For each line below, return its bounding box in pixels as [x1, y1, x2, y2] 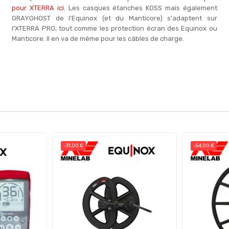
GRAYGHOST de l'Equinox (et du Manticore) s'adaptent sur [12, 14, 217, 22]
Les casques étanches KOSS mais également [65, 4, 217, 12]
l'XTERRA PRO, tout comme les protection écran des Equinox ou [12, 25, 217, 32]
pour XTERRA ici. [12, 4, 65, 12]
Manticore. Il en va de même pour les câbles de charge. [12, 35, 185, 42]
